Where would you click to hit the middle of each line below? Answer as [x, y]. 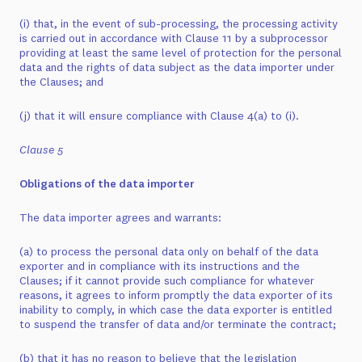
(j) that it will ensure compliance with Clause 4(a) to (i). [159, 116]
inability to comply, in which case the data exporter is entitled [176, 309]
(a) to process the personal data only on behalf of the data [169, 251]
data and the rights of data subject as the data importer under [177, 67]
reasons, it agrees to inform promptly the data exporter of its [176, 295]
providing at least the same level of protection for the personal [181, 53]
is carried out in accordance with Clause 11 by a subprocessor [174, 38]
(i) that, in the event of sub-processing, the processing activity [179, 23]
